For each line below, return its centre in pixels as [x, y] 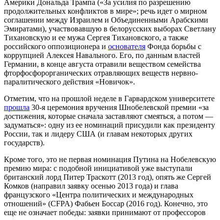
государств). [24, 143]
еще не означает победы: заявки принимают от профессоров [105, 213]
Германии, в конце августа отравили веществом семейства [102, 64]
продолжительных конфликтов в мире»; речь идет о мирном [105, 11]
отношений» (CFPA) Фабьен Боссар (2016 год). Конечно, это [106, 204]
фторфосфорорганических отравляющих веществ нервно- [101, 73]
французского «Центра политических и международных [99, 195]
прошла [17, 108]
